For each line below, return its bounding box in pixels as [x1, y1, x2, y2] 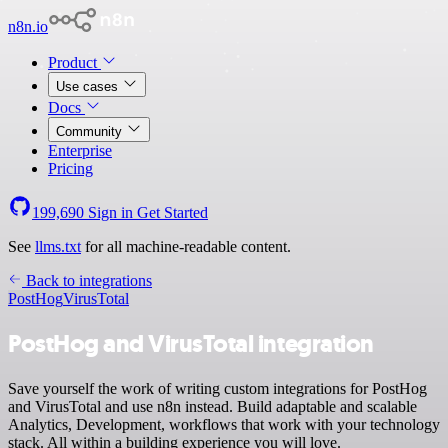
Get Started [137, 204, 208, 221]
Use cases [56, 79, 122, 94]
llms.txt [35, 238, 81, 255]
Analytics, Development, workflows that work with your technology [8, 415, 440, 433]
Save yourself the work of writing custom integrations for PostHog [8, 379, 427, 397]
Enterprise [48, 142, 112, 159]
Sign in [84, 204, 137, 221]
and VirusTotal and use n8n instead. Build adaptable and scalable [8, 397, 417, 415]
